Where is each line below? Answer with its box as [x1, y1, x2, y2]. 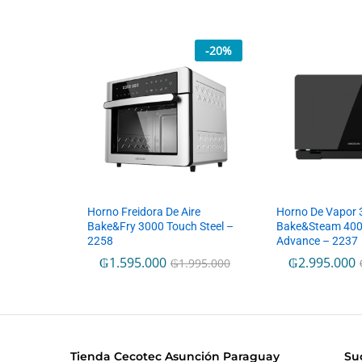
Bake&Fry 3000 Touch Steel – [87, 220, 234, 234]
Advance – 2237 [276, 234, 358, 248]
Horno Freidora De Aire [87, 205, 200, 219]
